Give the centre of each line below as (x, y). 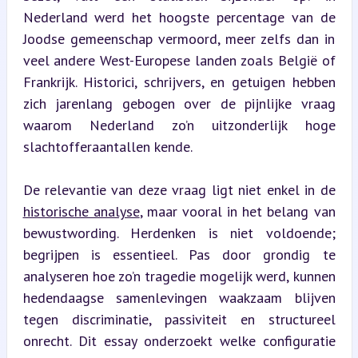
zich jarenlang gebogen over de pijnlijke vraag (179, 103)
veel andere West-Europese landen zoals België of (179, 60)
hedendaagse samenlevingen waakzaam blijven (179, 297)
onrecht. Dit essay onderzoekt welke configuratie (179, 340)
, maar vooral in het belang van (237, 211)
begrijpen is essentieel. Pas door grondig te (179, 254)
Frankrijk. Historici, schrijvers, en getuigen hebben (179, 82)
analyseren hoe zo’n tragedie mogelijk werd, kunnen (179, 276)
